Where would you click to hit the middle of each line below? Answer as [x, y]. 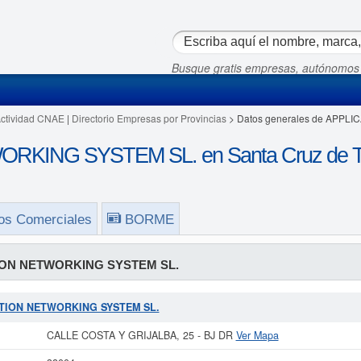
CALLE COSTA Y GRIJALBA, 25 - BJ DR [141, 335]
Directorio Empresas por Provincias [149, 118]
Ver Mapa [257, 335]
